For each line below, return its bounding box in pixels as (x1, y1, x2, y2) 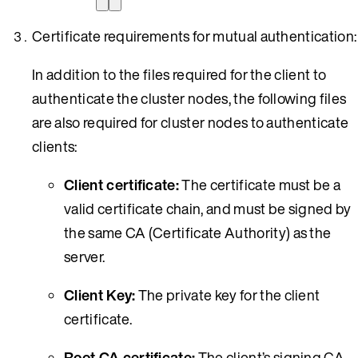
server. (64, 245, 105, 267)
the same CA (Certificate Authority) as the (64, 221, 332, 243)
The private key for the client (135, 284, 320, 305)
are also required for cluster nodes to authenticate (32, 111, 349, 133)
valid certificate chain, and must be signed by (64, 197, 352, 219)
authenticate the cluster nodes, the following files (32, 87, 347, 109)
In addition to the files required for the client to (32, 63, 327, 85)
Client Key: (64, 284, 136, 305)
